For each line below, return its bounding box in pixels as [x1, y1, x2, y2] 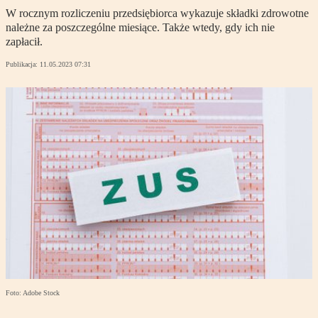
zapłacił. [6, 35, 43, 48]
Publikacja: [6, 60, 40, 69]
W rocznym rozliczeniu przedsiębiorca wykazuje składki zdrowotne [6, 7, 309, 20]
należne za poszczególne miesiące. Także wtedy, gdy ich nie [6, 21, 275, 34]
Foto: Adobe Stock [6, 289, 60, 297]
